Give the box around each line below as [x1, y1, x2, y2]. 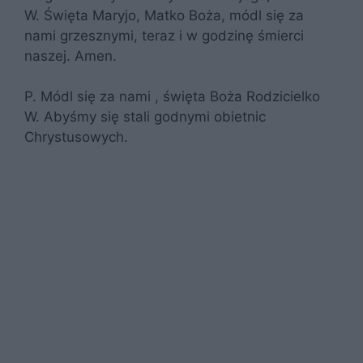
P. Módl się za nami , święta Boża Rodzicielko [24, 88, 320, 105]
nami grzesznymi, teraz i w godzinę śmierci [24, 27, 304, 44]
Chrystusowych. [24, 129, 128, 145]
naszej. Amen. [24, 47, 117, 64]
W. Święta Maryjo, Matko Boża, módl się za [24, 6, 304, 23]
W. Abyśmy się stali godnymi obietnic [24, 109, 266, 125]
